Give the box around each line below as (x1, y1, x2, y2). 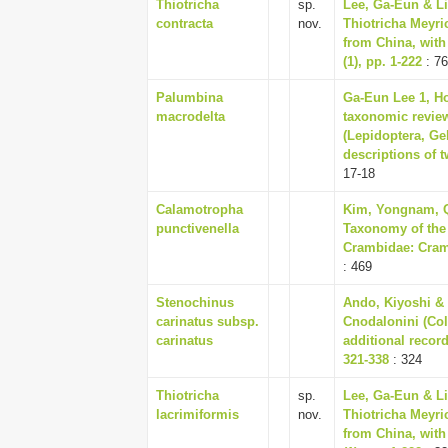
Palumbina (156, 90, 223, 105)
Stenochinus (156, 295, 234, 310)
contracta (156, 16, 213, 31)
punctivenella (156, 221, 239, 236)
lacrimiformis (156, 407, 239, 422)
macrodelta (156, 109, 225, 124)
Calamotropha (156, 202, 243, 217)
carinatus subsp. (156, 314, 259, 329)
